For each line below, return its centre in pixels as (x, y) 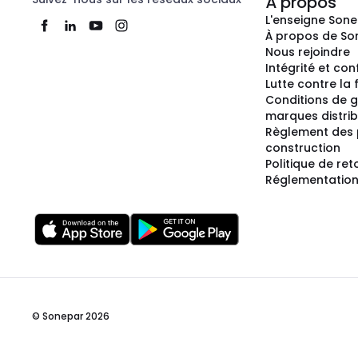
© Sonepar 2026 (71, 316)
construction (303, 148)
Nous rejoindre (308, 52)
